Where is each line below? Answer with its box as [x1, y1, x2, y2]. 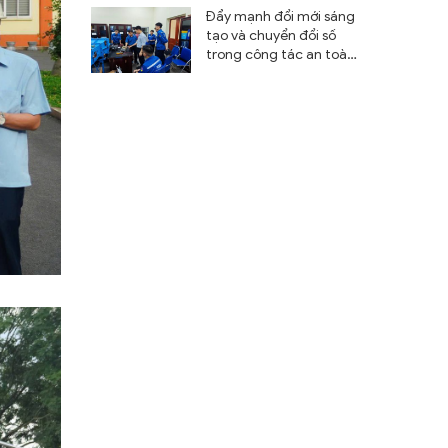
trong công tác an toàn [206, 45, 355, 63]
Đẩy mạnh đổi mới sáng [206, 7, 355, 25]
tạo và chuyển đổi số [206, 26, 336, 44]
